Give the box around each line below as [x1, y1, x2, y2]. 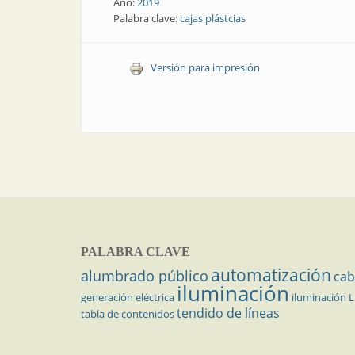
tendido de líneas [177, 303, 280, 322]
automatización [211, 263, 331, 286]
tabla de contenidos [81, 306, 174, 321]
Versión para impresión [150, 60, 260, 74]
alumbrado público [81, 265, 208, 285]
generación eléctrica [81, 289, 174, 304]
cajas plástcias [180, 11, 246, 25]
